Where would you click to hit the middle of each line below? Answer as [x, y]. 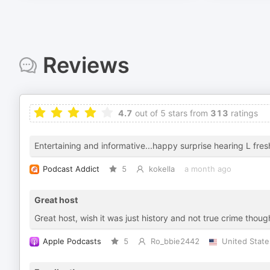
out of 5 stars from [170, 113]
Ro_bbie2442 [175, 241]
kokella [162, 169]
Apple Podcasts [72, 241]
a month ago [208, 169]
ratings [243, 113]
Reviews [86, 65]
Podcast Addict [71, 169]
